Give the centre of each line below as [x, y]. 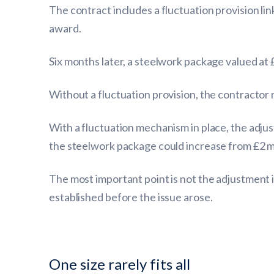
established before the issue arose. [131, 197]
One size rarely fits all [120, 264]
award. [65, 28]
